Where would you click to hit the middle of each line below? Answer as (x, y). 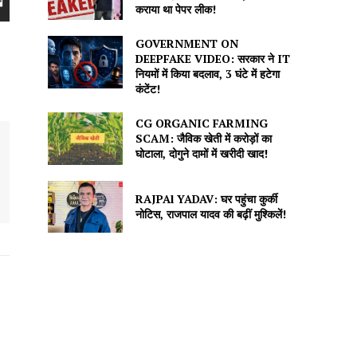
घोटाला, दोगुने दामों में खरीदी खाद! (203, 154)
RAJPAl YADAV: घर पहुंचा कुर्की (206, 199)
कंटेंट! (149, 89)
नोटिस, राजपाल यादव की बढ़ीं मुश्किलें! (212, 214)
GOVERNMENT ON (186, 44)
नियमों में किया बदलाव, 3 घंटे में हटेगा (207, 74)
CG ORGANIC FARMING (201, 124)
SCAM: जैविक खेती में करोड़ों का (203, 139)
